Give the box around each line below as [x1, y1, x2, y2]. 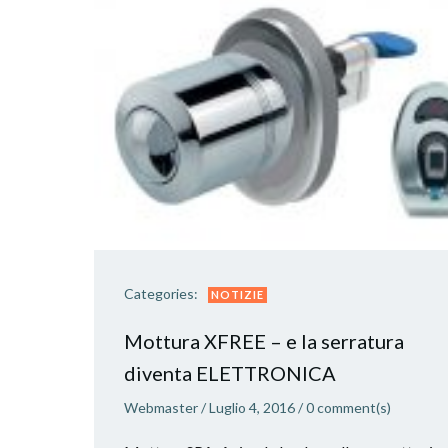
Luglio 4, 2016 [209, 399, 295, 416]
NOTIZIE [211, 288, 264, 301]
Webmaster [124, 399, 198, 416]
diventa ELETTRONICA [124, 361, 336, 385]
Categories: [124, 285, 198, 302]
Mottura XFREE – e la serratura [124, 329, 404, 353]
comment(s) [317, 399, 391, 416]
